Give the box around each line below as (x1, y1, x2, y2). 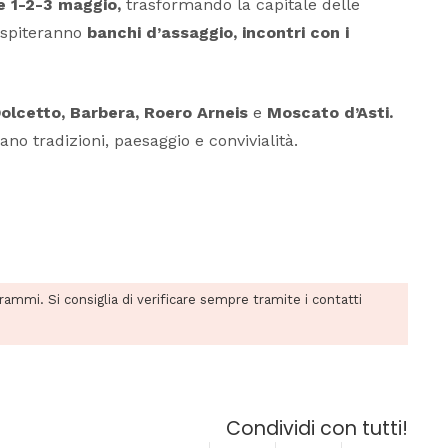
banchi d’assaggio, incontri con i (87, 23, 349, 43)
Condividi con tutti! (226, 415, 408, 443)
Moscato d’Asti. (267, 103, 393, 123)
